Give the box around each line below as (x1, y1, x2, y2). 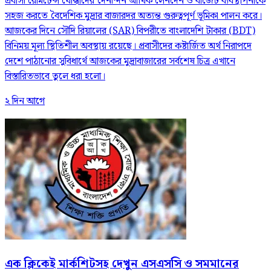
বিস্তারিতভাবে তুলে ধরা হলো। (5, 68, 105, 84)
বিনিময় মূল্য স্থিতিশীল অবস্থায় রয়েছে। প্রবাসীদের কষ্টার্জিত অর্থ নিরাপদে (5, 38, 252, 54)
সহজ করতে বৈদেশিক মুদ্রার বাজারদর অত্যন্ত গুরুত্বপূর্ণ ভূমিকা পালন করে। (5, 8, 262, 24)
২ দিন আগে (5, 93, 45, 109)
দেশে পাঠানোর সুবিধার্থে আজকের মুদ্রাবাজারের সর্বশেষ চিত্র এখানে (5, 53, 235, 69)
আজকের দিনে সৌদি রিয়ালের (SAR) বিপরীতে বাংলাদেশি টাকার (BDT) (5, 23, 255, 39)
